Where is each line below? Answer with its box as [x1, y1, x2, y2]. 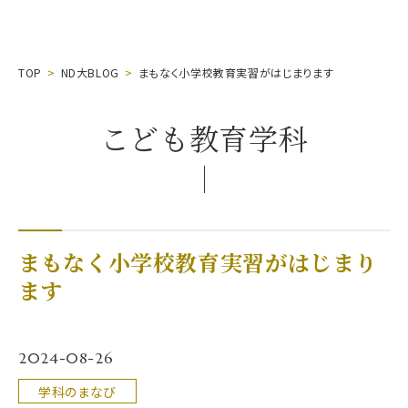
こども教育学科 [99, 117, 309, 159]
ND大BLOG [60, 65, 120, 81]
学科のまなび [38, 382, 117, 401]
